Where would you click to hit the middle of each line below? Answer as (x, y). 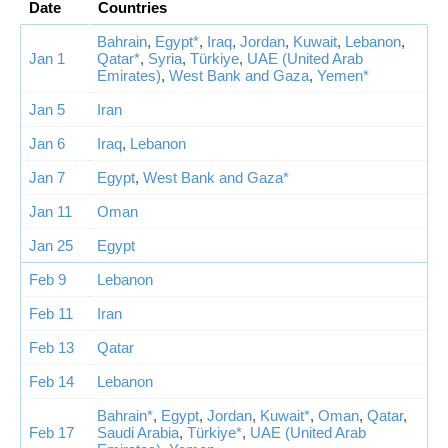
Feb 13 (51, 348)
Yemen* (343, 76)
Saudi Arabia (138, 433)
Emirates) (129, 76)
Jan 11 (50, 212)
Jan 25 (51, 246)
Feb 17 (51, 433)
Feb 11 (51, 314)
